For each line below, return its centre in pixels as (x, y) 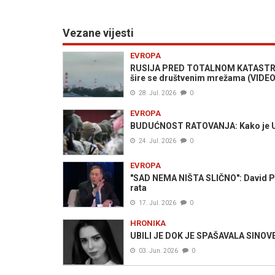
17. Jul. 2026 (157, 203)
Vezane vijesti (98, 33)
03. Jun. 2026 (158, 251)
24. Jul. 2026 (157, 141)
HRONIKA (148, 223)
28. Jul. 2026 (157, 93)
